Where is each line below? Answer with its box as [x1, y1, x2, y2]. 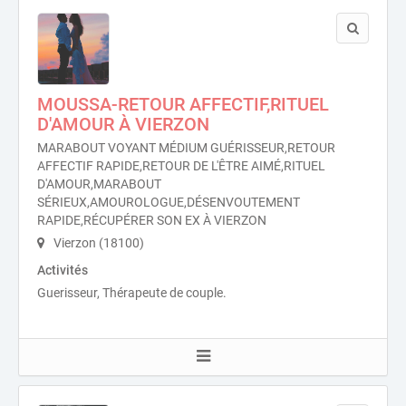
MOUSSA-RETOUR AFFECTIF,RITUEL [37, 93, 329, 115]
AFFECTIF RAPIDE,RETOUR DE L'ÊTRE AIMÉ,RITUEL [37, 159, 325, 173]
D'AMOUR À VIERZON [37, 113, 209, 135]
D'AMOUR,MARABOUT [37, 177, 161, 191]
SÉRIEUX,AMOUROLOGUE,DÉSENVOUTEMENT [37, 195, 300, 209]
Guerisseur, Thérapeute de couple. [37, 285, 227, 300]
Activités [37, 263, 88, 277]
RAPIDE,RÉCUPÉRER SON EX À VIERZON [37, 213, 266, 227]
